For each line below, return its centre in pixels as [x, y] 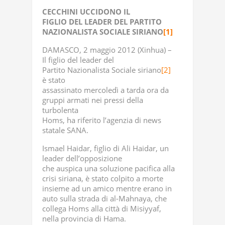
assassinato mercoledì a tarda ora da [105, 90]
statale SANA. [65, 130]
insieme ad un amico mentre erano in [107, 188]
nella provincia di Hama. [84, 218]
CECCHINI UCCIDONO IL [86, 12]
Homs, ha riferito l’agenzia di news [102, 120]
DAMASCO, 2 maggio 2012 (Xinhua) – [107, 50]
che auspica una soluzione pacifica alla [108, 168]
